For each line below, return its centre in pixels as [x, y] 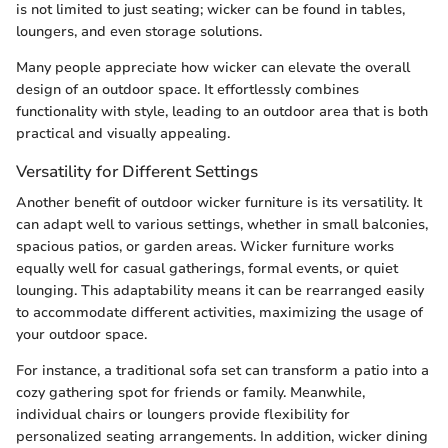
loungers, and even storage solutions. [139, 32]
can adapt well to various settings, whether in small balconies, [222, 225]
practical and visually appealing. [123, 134]
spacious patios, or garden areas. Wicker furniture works [205, 247]
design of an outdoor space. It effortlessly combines [187, 90]
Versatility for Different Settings [137, 172]
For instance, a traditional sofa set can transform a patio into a [222, 371]
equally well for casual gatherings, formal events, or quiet [207, 269]
